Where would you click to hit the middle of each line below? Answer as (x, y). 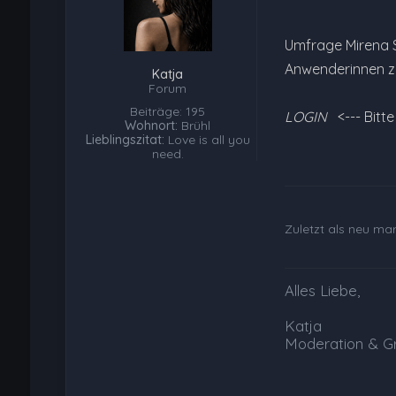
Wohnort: (152, 126)
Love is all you (207, 140)
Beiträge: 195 (168, 112)
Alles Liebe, (322, 291)
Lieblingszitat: (125, 140)
